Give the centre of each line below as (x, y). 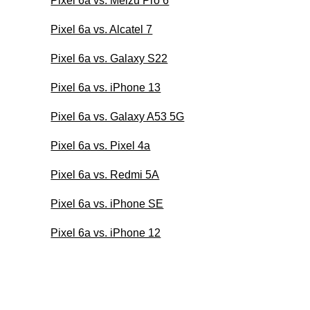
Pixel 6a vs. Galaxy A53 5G (118, 116)
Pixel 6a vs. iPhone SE (107, 203)
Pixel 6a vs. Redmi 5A (105, 174)
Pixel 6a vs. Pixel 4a (101, 145)
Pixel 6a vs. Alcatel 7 (102, 29)
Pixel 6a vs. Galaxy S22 (109, 58)
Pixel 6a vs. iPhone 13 (106, 87)
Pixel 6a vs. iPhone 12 (106, 232)
